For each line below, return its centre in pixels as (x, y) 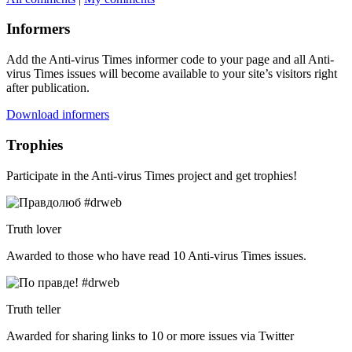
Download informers (58, 115)
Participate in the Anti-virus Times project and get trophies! (152, 175)
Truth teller (33, 309)
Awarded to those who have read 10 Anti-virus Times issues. (156, 255)
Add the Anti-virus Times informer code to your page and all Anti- (170, 60)
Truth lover (34, 229)
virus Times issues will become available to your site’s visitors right (172, 74)
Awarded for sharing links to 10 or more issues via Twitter (150, 335)
